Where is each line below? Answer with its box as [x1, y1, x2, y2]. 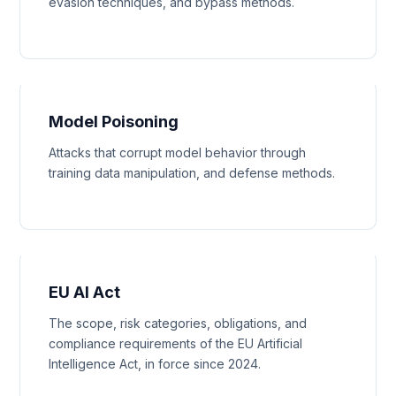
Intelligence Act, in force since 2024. [49, 356, 262, 371]
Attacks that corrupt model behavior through [49, 145, 307, 160]
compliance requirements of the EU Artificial [49, 336, 303, 351]
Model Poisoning [49, 112, 179, 131]
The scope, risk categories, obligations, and [49, 316, 308, 331]
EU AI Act [49, 283, 121, 301]
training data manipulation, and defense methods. [49, 165, 336, 180]
